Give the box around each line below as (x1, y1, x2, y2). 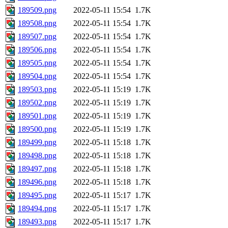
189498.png (18, 151, 56, 160)
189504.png (18, 72, 56, 81)
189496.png (18, 178, 56, 187)
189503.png (18, 85, 56, 94)
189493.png (18, 217, 56, 226)
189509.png (18, 6, 56, 15)
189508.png (18, 19, 56, 28)
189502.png (18, 98, 56, 107)
